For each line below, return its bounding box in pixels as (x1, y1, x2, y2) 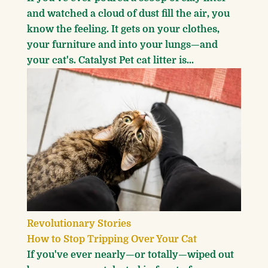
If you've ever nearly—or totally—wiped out (27, 249, 234, 260)
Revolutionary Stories (27, 218, 131, 229)
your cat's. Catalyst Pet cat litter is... (27, 55, 194, 66)
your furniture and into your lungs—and (27, 39, 218, 51)
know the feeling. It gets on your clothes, (27, 24, 220, 35)
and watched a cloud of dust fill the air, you (27, 8, 230, 20)
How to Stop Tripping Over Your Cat (27, 233, 197, 245)
